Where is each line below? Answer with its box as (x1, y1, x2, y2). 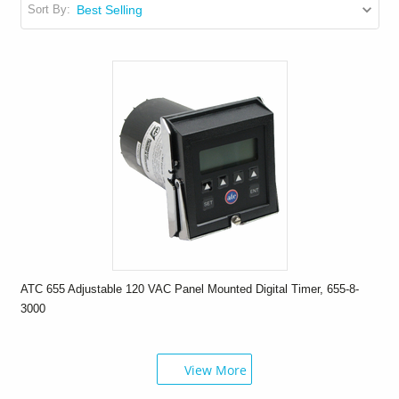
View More (183, 361, 247, 379)
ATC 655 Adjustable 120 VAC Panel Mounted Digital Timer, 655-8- (20, 281, 359, 296)
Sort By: (28, 3, 71, 16)
